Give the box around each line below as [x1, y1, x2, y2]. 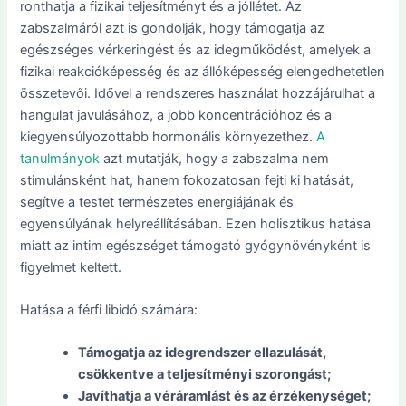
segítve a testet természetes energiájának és [20, 193, 295, 210]
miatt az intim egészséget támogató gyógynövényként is [20, 237, 372, 254]
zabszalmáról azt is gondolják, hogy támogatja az [20, 19, 325, 36]
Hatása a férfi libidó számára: [20, 301, 198, 318]
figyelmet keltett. [20, 258, 122, 275]
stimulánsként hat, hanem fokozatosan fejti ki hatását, [20, 171, 354, 188]
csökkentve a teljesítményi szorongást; [78, 366, 332, 383]
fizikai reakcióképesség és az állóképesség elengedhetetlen [20, 63, 386, 80]
